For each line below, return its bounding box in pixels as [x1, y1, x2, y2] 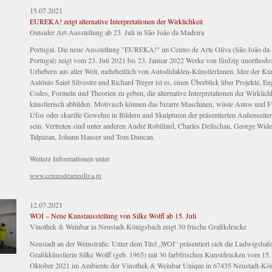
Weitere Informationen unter [30, 154, 110, 164]
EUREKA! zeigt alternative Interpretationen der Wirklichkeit [30, 16, 203, 27]
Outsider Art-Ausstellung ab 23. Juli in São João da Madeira [30, 27, 204, 38]
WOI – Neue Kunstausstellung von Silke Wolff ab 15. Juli [30, 211, 196, 221]
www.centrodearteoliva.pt [30, 171, 101, 180]
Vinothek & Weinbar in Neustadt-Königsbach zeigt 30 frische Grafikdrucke [30, 222, 246, 232]
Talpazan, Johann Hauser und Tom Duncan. [30, 132, 155, 142]
